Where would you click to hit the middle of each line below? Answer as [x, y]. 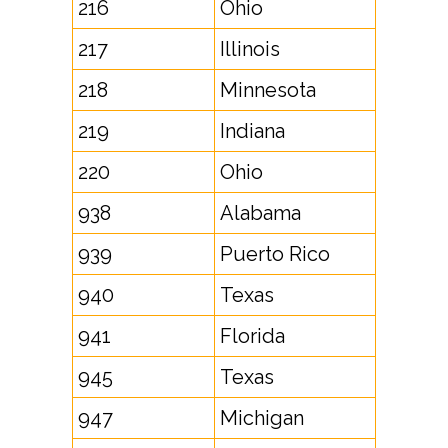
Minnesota [268, 90]
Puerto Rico [275, 254]
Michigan [262, 418]
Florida [252, 336]
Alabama [260, 213]
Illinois [250, 49]
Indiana [252, 131]
